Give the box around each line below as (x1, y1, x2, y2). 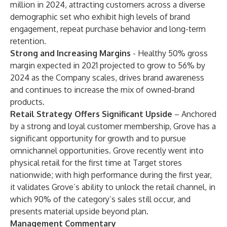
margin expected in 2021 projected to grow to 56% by (10, 60, 205, 70)
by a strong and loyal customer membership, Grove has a (10, 121, 216, 131)
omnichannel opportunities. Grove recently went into (10, 145, 204, 156)
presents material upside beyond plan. (10, 206, 148, 216)
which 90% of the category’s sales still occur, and (10, 194, 191, 204)
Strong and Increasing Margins (10, 48, 133, 58)
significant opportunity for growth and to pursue (10, 133, 186, 143)
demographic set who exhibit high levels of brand (10, 12, 190, 22)
